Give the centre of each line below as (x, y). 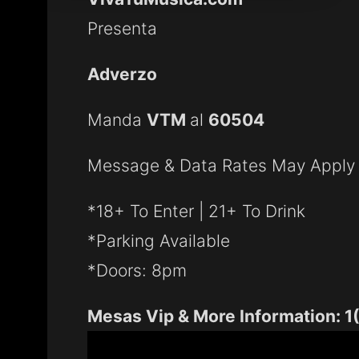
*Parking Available (159, 241)
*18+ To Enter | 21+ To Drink (196, 212)
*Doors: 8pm (137, 271)
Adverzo (122, 75)
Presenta (122, 29)
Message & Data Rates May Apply (221, 166)
